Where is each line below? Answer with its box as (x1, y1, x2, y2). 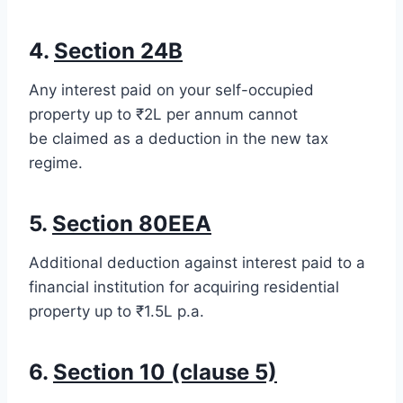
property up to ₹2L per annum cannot (29, 105, 298, 124)
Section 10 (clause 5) (53, 359, 277, 386)
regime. (29, 154, 83, 173)
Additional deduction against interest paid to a (29, 254, 365, 273)
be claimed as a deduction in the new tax (29, 130, 328, 148)
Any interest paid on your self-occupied (29, 81, 314, 100)
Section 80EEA (52, 210, 211, 237)
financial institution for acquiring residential (29, 278, 339, 297)
